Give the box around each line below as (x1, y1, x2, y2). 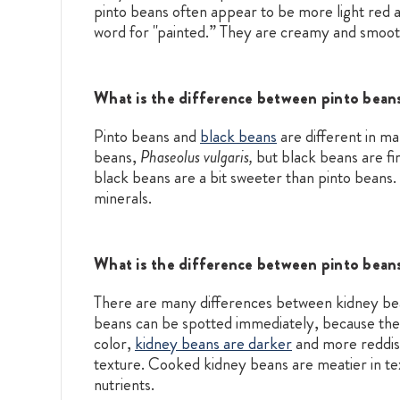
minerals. (94, 185, 152, 210)
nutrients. (94, 371, 154, 396)
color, (94, 330, 135, 355)
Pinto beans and (94, 123, 200, 148)
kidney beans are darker (135, 330, 292, 355)
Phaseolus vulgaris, (140, 144, 256, 169)
